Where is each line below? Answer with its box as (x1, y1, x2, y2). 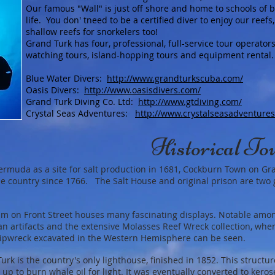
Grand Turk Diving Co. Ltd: (26, 96, 138, 107)
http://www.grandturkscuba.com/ (107, 72, 243, 84)
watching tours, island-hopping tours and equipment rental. (26, 49, 274, 61)
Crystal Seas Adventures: (26, 107, 135, 119)
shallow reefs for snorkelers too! (26, 26, 158, 37)
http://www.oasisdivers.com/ (84, 84, 201, 96)
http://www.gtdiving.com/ (138, 96, 242, 107)
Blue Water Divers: (26, 72, 107, 84)
